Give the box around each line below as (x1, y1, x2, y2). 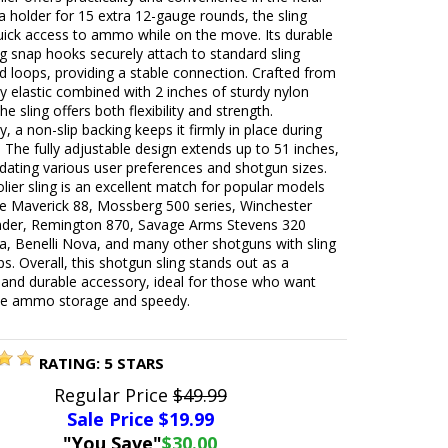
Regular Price (53, 383, 173, 407)
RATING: (39, 353, 105, 373)
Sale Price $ (66, 407, 169, 431)
